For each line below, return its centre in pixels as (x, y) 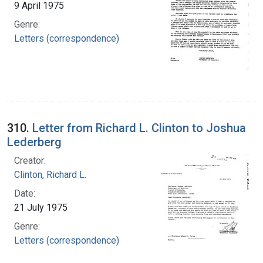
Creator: (30, 160)
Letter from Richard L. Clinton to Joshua (139, 128)
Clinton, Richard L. (50, 174)
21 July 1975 (41, 207)
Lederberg (34, 142)
